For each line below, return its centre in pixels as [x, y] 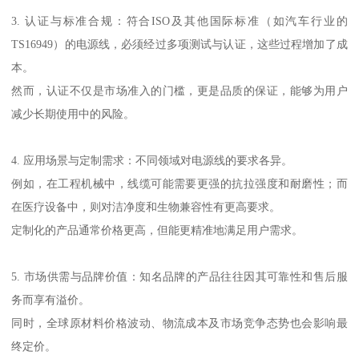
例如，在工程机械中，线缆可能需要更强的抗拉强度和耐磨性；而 [179, 183]
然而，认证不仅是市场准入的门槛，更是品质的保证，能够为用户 [179, 90]
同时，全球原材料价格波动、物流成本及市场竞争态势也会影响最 [179, 323]
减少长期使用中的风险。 [73, 113]
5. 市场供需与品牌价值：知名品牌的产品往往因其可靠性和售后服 [179, 276]
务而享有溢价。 [51, 299]
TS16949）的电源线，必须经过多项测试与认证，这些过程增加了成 [179, 44]
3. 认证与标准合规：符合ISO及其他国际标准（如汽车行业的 [179, 20]
